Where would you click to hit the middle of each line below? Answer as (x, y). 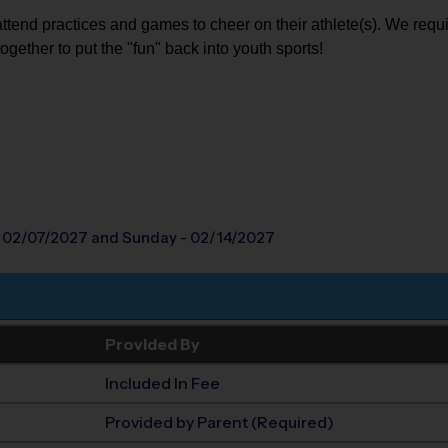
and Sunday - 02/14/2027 (181, 237)
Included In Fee (163, 383)
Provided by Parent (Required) (220, 422)
